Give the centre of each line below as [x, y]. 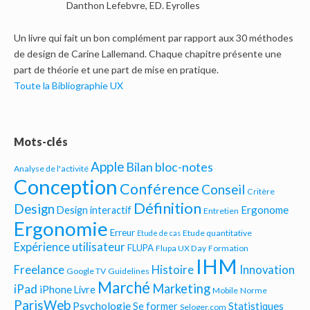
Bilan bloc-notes [170, 167]
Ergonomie [61, 229]
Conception [66, 186]
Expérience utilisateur [70, 247]
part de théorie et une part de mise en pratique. [116, 70]
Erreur [122, 232]
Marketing [181, 289]
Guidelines [129, 271]
